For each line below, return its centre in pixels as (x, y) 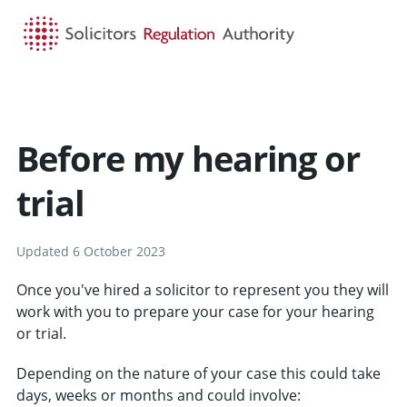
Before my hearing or (188, 158)
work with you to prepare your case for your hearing (195, 311)
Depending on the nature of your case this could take (198, 373)
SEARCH (217, 96)
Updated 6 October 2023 (90, 251)
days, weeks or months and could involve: (158, 395)
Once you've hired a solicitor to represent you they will (202, 289)
